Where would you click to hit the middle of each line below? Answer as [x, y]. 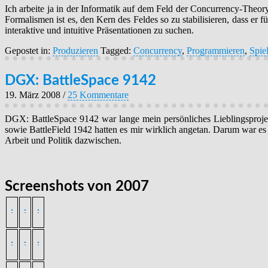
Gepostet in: [29, 51]
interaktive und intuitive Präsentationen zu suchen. [99, 31]
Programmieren [216, 51]
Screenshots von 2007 [77, 187]
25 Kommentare [98, 95]
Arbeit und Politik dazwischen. [63, 141]
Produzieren [75, 51]
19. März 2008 [33, 95]
